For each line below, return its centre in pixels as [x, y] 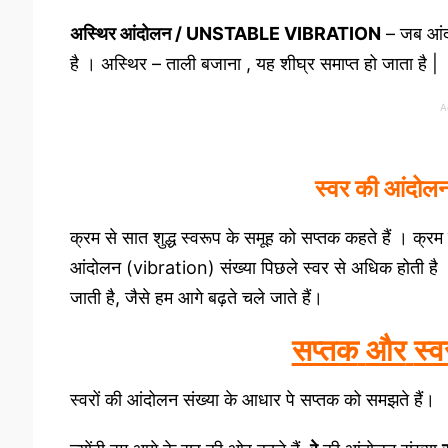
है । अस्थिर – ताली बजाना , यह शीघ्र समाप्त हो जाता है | [253, 63]
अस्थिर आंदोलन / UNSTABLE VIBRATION [225, 33]
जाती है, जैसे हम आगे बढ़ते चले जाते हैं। [196, 297]
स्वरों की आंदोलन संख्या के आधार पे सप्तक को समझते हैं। [252, 400]
